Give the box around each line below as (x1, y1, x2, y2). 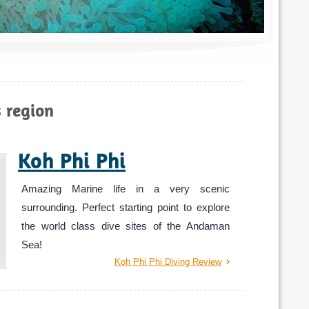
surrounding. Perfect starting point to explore (21, 201, 230, 213)
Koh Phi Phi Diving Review (114, 256, 221, 267)
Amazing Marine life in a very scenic (21, 182, 230, 195)
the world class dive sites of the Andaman (21, 219, 230, 232)
